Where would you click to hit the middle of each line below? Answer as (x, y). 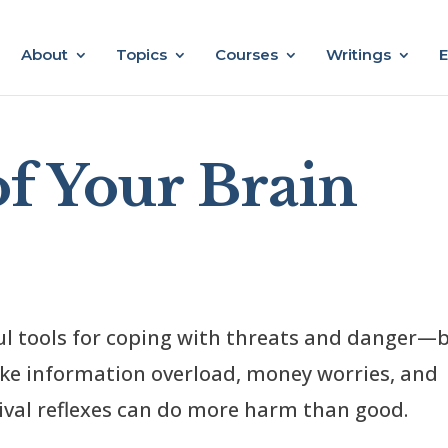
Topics (141, 54)
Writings (358, 54)
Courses (246, 54)
